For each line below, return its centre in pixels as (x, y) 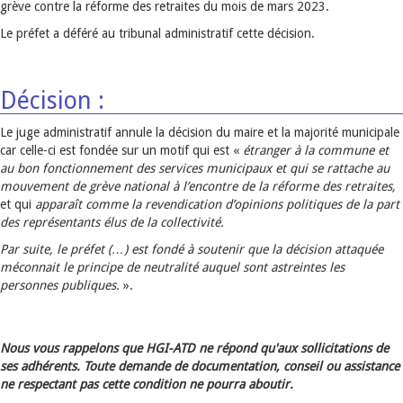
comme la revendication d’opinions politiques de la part (242, 204)
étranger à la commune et (316, 150)
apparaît (58, 204)
